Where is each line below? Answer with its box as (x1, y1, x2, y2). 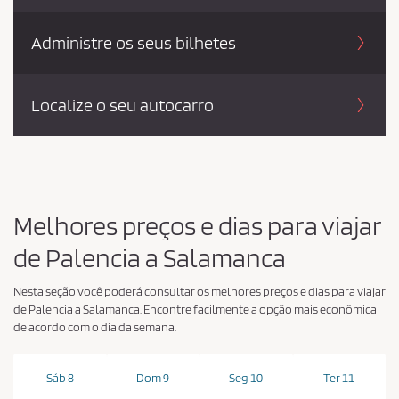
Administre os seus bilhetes (31, 31, 236, 53)
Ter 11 (323, 370, 355, 385)
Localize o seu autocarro (31, 94, 214, 116)
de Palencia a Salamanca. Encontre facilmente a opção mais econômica (13, 301, 377, 316)
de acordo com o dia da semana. (13, 319, 176, 334)
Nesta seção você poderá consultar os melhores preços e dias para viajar (13, 283, 386, 298)
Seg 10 (229, 370, 264, 385)
